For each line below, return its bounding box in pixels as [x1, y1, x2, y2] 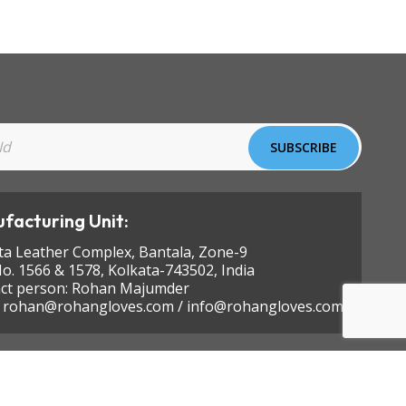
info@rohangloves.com [186, 296, 343, 317]
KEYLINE [304, 382, 362, 402]
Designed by [216, 382, 304, 402]
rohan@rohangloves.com [2, 296, 174, 317]
